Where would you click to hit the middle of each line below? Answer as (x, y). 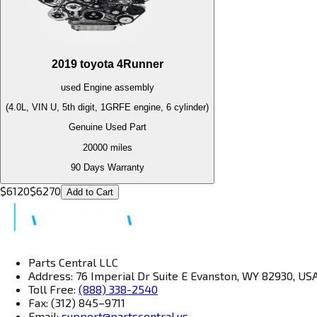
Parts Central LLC (73, 263)
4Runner (140, 64)
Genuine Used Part (107, 127)
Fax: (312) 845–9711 (77, 303)
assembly (133, 87)
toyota (97, 64)
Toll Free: (53, 289)
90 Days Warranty (107, 167)
